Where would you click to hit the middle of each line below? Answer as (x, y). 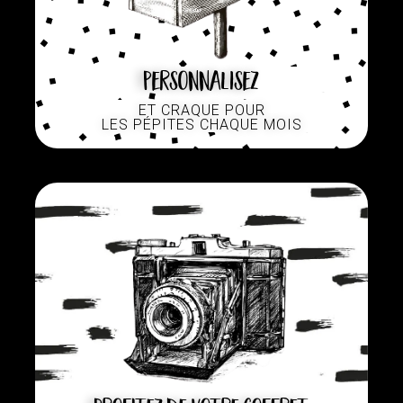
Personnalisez (201, 80)
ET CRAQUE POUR (201, 111)
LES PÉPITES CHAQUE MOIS (201, 125)
